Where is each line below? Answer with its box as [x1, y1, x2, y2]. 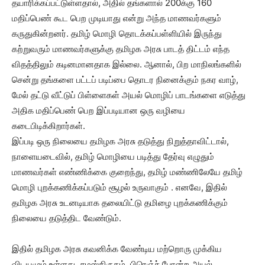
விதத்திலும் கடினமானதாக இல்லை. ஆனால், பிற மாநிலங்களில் [12, 59, 241, 70]
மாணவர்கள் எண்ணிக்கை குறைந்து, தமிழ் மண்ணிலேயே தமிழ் [12, 166, 243, 177]
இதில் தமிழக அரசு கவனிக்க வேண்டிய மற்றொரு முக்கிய [12, 243, 222, 254]
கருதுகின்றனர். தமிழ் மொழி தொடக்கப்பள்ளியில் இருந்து [12, 28, 222, 39]
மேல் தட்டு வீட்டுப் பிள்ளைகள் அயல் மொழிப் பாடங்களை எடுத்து [12, 89, 245, 101]
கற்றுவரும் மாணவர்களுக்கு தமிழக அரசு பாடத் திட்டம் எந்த [12, 43, 230, 54]
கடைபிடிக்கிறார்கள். [12, 120, 90, 131]
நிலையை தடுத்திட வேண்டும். [12, 212, 124, 224]
